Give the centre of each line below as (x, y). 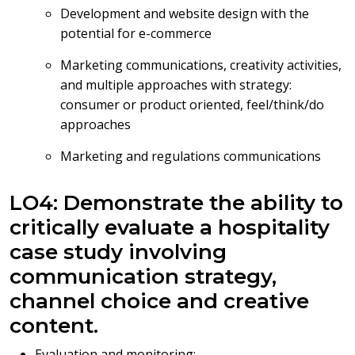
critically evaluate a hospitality (170, 227)
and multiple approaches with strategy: (176, 85)
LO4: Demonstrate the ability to (176, 203)
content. (54, 326)
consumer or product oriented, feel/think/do (192, 105)
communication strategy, (143, 277)
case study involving (118, 252)
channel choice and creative (159, 301)
